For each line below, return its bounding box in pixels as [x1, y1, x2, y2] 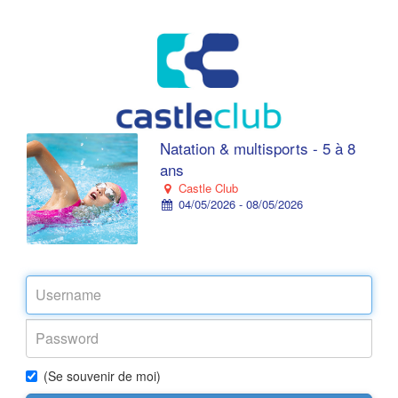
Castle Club [174, 179, 238, 196]
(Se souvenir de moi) [44, 367, 161, 385]
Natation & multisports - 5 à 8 [160, 137, 355, 159]
